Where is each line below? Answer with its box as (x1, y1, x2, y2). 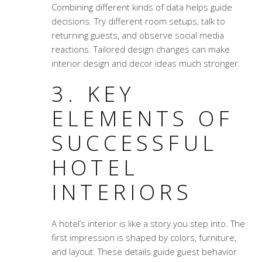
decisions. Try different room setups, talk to (51, 15, 225, 27)
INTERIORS (51, 178, 192, 207)
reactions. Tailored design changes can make (51, 43, 230, 56)
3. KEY (51, 80, 135, 109)
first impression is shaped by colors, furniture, (51, 232, 236, 244)
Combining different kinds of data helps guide (51, 1, 232, 13)
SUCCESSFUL (51, 129, 218, 158)
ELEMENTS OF (51, 104, 234, 133)
